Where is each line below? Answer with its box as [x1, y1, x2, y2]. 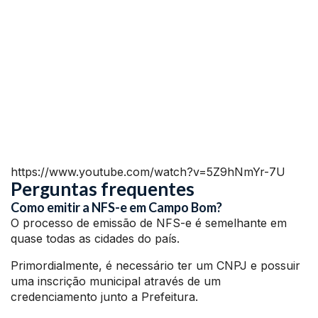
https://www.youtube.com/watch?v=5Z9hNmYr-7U [11, 165, 285, 180]
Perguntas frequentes [11, 177, 194, 201]
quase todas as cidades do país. [11, 231, 180, 246]
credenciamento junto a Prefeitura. [11, 290, 198, 305]
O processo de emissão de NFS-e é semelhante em [11, 216, 287, 231]
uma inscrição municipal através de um [11, 274, 221, 289]
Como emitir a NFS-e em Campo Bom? [11, 199, 222, 216]
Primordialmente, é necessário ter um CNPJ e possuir [11, 258, 300, 273]
